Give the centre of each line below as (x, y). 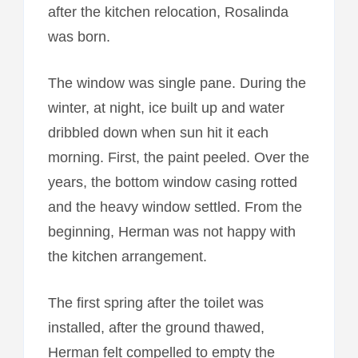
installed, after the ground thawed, (156, 327)
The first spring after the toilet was (155, 302)
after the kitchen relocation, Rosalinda (168, 12)
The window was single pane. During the (177, 83)
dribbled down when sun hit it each (158, 132)
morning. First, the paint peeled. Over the (178, 157)
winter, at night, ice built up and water (166, 107)
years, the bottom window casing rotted (172, 182)
